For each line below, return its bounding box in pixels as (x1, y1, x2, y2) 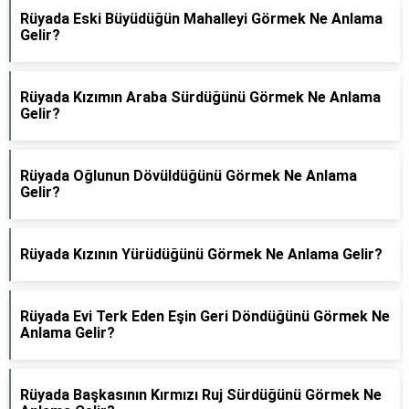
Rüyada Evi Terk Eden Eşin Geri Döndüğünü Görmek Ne (20, 308, 390, 325)
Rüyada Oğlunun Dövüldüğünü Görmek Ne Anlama (20, 167, 357, 184)
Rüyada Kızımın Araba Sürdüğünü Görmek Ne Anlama (20, 89, 381, 106)
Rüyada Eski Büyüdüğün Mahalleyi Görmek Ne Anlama (20, 10, 383, 27)
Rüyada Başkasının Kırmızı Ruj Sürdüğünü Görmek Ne (20, 386, 382, 404)
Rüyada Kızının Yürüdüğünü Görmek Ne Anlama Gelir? (20, 246, 383, 263)
